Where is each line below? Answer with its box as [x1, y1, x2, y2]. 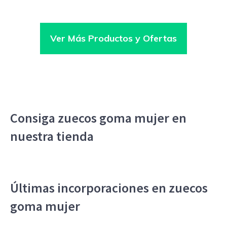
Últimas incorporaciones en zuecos [10, 179, 208, 197]
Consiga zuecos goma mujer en [10, 109, 186, 127]
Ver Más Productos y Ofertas [50, 32, 177, 45]
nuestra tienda [10, 128, 94, 145]
